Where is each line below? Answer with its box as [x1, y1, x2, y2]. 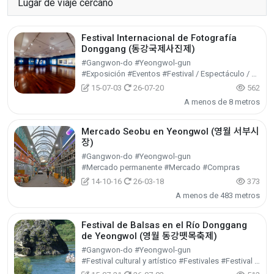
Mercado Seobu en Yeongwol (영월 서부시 [81, 126, 259, 138]
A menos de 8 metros [184, 97, 260, 107]
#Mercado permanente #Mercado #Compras [81, 163, 240, 172]
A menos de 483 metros [176, 191, 260, 201]
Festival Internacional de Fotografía [81, 32, 237, 44]
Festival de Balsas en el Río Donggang [81, 220, 247, 231]
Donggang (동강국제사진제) [81, 43, 195, 55]
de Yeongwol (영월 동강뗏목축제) [81, 231, 217, 242]
